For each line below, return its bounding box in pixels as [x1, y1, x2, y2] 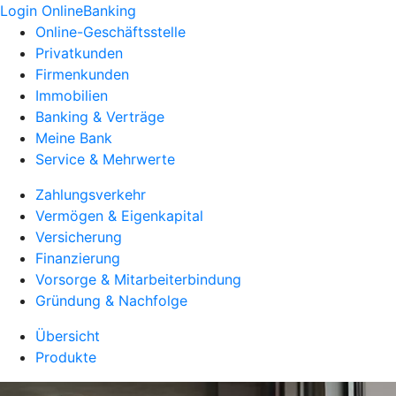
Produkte [35, 348, 96, 366]
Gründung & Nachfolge [35, 292, 187, 309]
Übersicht [35, 327, 100, 345]
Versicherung [35, 228, 122, 246]
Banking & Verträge [35, 108, 164, 126]
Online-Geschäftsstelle [35, 23, 186, 41]
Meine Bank [35, 129, 112, 147]
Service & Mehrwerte [35, 150, 175, 168]
